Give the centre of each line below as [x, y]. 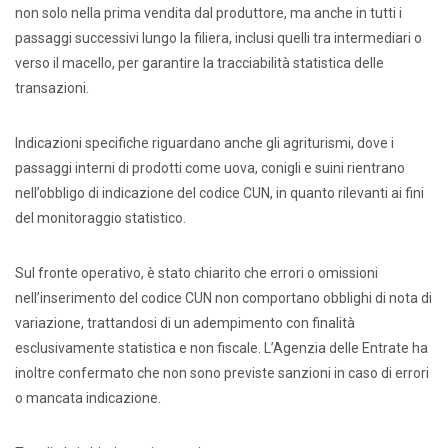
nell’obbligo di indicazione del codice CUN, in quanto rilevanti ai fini [219, 193]
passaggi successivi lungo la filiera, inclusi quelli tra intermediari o [218, 38]
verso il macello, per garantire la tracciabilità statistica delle [199, 63]
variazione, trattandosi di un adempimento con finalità [185, 323]
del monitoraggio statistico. [100, 218]
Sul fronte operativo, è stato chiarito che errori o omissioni [196, 273]
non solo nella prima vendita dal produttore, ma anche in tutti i [208, 13]
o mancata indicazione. [88, 398]
